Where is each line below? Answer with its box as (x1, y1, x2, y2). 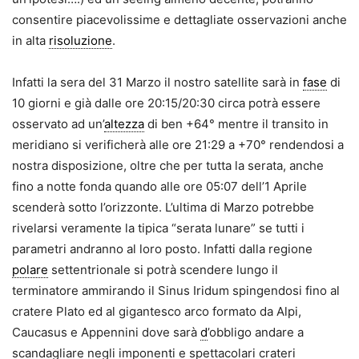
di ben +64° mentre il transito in (144, 116, 329, 132)
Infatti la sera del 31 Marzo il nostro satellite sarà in (12, 75, 303, 91)
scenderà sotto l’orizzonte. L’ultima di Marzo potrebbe (12, 200, 314, 216)
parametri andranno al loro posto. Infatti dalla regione (12, 241, 313, 257)
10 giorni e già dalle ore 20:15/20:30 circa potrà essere (12, 95, 321, 111)
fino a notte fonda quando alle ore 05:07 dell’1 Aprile (12, 179, 307, 195)
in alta (12, 33, 49, 49)
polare (12, 262, 48, 278)
